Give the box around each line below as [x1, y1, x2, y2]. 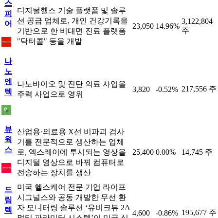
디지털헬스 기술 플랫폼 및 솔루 [17, 6, 126, 15]
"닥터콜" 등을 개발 [17, 37, 82, 45]
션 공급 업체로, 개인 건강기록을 [17, 17, 128, 25]
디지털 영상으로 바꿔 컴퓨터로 [17, 158, 124, 166]
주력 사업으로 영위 [17, 90, 83, 98]
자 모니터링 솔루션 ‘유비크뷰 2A [17, 203, 130, 212]
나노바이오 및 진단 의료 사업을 [17, 80, 126, 88]
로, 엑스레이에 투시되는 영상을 [17, 148, 126, 156]
